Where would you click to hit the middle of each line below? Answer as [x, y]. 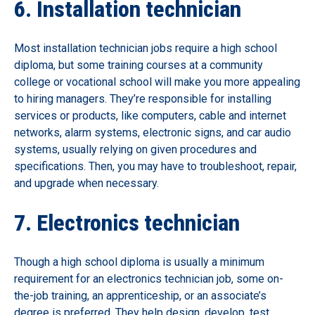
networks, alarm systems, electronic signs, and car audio [153, 132]
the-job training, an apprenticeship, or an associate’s [140, 295]
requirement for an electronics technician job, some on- [149, 278]
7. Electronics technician [127, 223]
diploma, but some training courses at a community [139, 65]
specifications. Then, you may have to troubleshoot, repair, [155, 166]
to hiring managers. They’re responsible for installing [143, 98]
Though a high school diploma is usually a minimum [139, 262]
